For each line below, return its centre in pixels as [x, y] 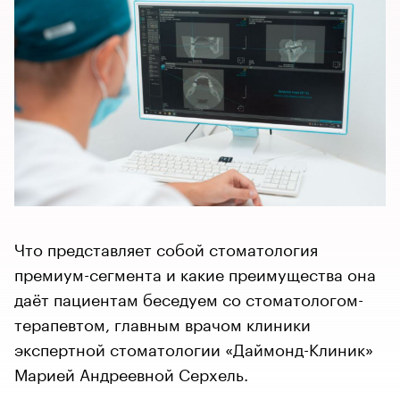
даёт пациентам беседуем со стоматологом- [189, 297]
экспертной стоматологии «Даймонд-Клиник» [194, 347]
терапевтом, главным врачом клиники [162, 322]
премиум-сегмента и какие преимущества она [195, 272]
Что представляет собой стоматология [166, 247]
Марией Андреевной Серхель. [131, 372]
